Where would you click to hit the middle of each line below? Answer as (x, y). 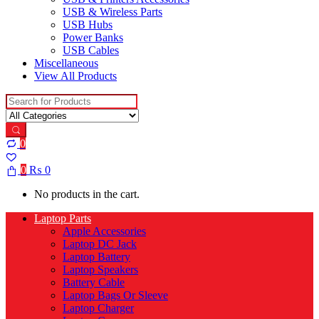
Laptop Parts (63, 218)
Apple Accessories (104, 231)
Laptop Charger (98, 308)
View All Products (75, 75)
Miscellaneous (66, 63)
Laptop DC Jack (100, 244)
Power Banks (93, 37)
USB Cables (91, 50)
